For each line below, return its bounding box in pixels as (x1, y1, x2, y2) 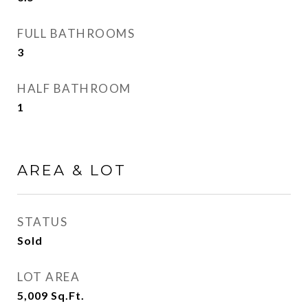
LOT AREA (17, 269, 80, 284)
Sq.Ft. (51, 289, 85, 302)
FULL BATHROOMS (17, 26, 135, 41)
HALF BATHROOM (17, 81, 131, 96)
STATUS (17, 214, 67, 229)
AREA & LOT (17, 162, 126, 179)
